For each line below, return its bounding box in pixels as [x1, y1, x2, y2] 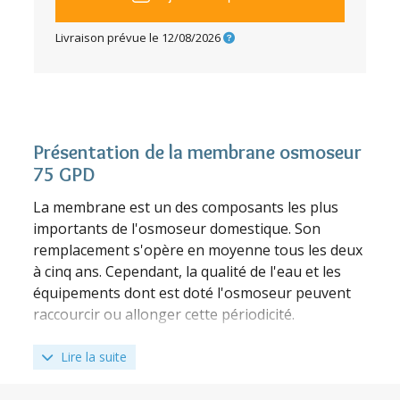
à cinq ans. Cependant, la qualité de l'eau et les [33, 262, 342, 281]
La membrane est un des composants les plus [33, 197, 339, 217]
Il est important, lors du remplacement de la [33, 326, 326, 346]
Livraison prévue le [55, 29, 162, 46]
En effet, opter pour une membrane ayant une [33, 369, 344, 388]
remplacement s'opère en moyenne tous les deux [33, 240, 363, 260]
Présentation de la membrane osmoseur [33, 140, 362, 164]
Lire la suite [57, 348, 128, 365]
